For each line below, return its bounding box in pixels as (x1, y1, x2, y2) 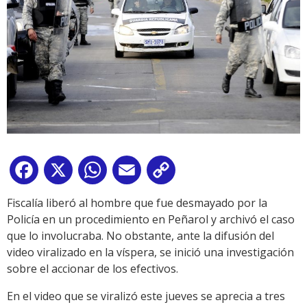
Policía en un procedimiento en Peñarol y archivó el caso (7, 212, 295, 228)
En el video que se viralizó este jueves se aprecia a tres (7, 288, 285, 304)
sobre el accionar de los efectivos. (7, 261, 178, 277)
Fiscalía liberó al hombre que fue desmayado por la (7, 195, 267, 211)
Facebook (41, 165, 90, 181)
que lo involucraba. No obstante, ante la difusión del (7, 228, 274, 244)
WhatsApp (110, 165, 163, 181)
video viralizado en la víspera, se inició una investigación (7, 245, 294, 260)
